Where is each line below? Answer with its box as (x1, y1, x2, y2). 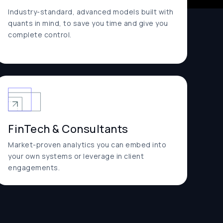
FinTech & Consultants (8, 121, 128, 136)
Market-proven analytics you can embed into (8, 140, 166, 149)
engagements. (8, 163, 60, 172)
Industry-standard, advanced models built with (8, 7, 174, 16)
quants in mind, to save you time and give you (8, 18, 168, 28)
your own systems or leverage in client (8, 151, 144, 161)
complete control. (8, 30, 73, 39)
